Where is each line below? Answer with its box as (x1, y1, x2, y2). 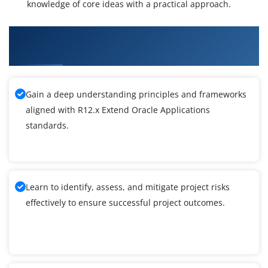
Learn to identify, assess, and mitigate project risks (26, 181, 230, 193)
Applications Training (9, 44, 120, 59)
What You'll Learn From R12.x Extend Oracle (9, 28, 237, 42)
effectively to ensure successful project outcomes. (26, 197, 225, 209)
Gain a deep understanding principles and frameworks (26, 89, 246, 100)
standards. (26, 120, 69, 132)
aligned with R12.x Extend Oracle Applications (26, 104, 210, 116)
